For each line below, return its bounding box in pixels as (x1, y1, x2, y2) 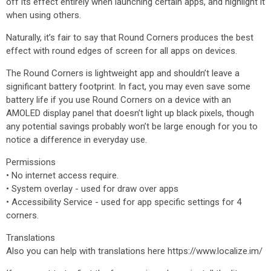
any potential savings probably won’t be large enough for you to (6, 121, 258, 132)
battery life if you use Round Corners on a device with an (6, 94, 231, 105)
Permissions (6, 157, 56, 168)
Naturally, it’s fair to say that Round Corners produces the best (6, 32, 253, 43)
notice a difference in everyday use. (6, 134, 147, 145)
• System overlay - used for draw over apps (6, 183, 178, 194)
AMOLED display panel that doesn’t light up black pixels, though (6, 108, 254, 119)
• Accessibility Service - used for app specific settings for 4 (6, 197, 241, 207)
